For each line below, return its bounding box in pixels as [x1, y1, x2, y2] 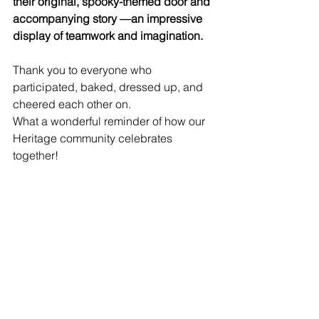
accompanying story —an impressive [13, 11, 205, 26]
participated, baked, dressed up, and [13, 80, 206, 94]
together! [13, 148, 58, 162]
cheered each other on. [13, 97, 134, 111]
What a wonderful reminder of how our [13, 114, 208, 128]
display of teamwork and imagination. [13, 28, 203, 43]
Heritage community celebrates [13, 131, 175, 145]
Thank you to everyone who [13, 63, 155, 77]
